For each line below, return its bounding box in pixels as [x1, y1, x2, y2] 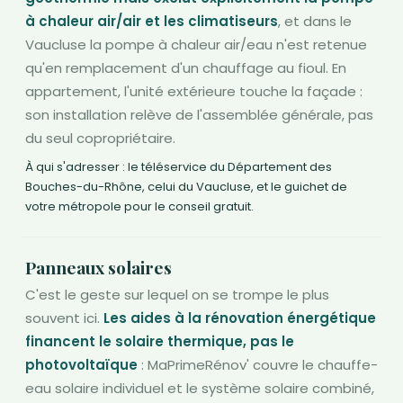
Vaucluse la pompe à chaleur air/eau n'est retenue [25, 35, 367, 55]
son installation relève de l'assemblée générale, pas [25, 105, 373, 125]
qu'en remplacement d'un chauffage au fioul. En [25, 58, 346, 78]
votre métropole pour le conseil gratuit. [25, 198, 254, 216]
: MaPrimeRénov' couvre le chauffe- [138, 355, 378, 375]
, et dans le [278, 12, 352, 31]
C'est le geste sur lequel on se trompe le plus [25, 285, 329, 305]
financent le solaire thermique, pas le [25, 332, 294, 352]
